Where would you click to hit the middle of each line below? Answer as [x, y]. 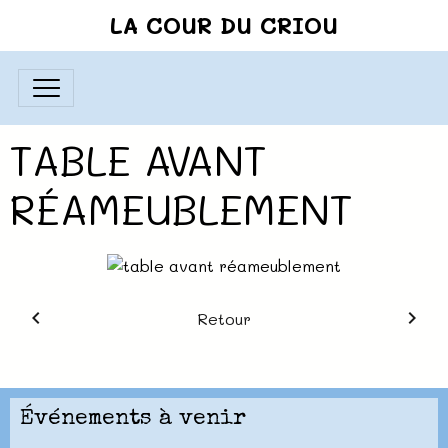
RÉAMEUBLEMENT [181, 208]
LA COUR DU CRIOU [224, 25]
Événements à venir [133, 419]
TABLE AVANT [138, 159]
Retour [223, 318]
